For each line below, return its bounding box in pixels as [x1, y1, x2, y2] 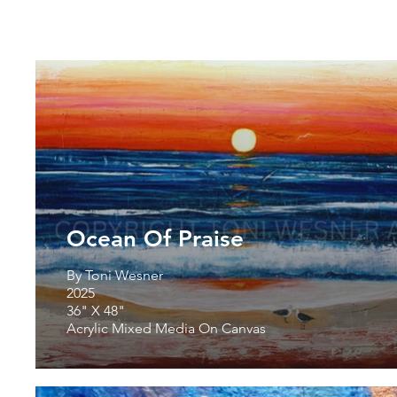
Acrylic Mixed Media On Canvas [66, 319, 266, 337]
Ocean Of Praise [66, 224, 244, 253]
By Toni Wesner [66, 266, 163, 284]
